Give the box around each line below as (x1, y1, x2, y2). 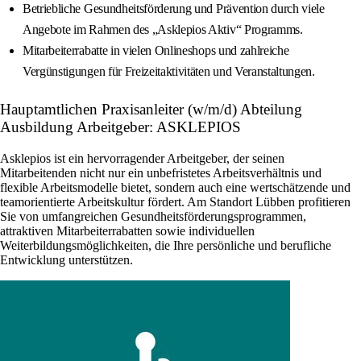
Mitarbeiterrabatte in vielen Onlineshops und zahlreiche (23, 44, 289, 58)
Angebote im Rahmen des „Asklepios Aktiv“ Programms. (23, 23, 303, 37)
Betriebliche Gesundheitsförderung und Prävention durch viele (23, 2, 325, 16)
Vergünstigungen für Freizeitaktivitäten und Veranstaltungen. (23, 64, 315, 79)
